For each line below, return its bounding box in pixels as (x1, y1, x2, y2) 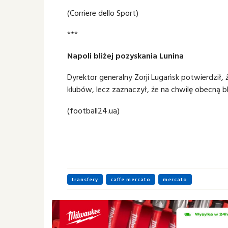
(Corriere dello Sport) (67, 7, 138, 19)
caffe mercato (110, 176, 151, 183)
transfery (72, 176, 98, 183)
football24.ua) (70, 104, 120, 117)
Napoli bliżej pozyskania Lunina (67, 49, 184, 62)
